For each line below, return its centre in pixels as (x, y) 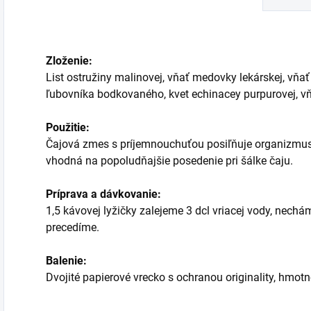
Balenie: (66, 261)
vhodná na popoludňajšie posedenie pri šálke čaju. (171, 161)
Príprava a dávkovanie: (103, 194)
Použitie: (68, 127)
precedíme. (73, 227)
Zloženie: (69, 61)
